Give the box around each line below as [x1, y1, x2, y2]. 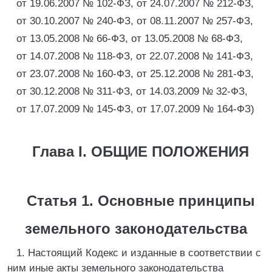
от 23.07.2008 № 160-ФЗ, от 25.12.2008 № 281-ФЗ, [16, 68, 254, 80]
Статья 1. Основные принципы [26, 192, 255, 209]
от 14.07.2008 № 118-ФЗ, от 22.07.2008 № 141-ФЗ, [16, 50, 253, 62]
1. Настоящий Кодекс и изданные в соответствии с [16, 247, 261, 259]
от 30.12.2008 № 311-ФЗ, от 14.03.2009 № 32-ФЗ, [16, 86, 248, 97]
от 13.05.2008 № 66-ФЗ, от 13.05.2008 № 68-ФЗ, [16, 33, 243, 44]
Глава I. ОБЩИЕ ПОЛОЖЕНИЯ [32, 143, 249, 160]
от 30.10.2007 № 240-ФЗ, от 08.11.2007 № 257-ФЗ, [16, 15, 253, 27]
